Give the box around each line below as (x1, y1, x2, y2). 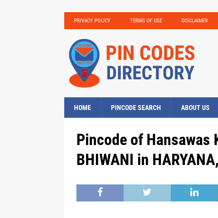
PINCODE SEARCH (111, 104, 161, 111)
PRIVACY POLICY (74, 18, 110, 24)
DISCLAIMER (182, 18, 208, 24)
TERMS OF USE (130, 18, 162, 24)
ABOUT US (181, 104, 210, 111)
